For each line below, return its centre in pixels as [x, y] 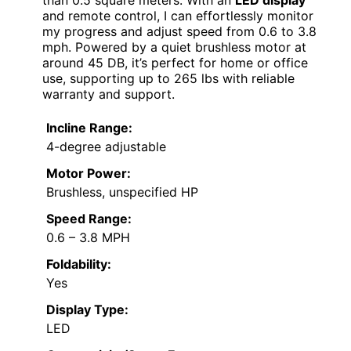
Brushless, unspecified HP [122, 192]
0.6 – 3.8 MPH [88, 238]
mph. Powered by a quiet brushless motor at [174, 47]
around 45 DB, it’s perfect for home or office [175, 63]
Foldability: [79, 264]
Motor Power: [89, 174]
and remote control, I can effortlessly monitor [178, 16]
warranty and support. [109, 94]
